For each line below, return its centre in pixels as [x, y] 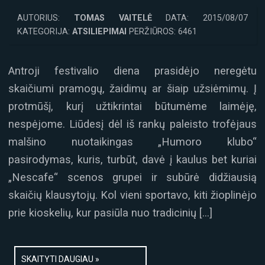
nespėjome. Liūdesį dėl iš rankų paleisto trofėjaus [132, 124]
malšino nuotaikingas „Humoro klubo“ [132, 142]
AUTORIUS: [46, 18]
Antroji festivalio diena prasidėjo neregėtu [132, 71]
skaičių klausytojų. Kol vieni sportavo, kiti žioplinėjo [132, 195]
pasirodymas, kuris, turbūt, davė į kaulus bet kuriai [132, 160]
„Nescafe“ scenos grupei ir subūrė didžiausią [132, 177]
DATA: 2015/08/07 [200, 18]
